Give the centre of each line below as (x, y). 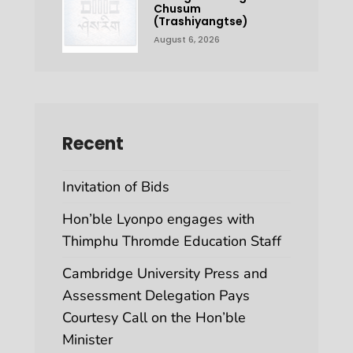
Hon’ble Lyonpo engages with (158, 219)
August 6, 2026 (186, 40)
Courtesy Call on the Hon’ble (154, 317)
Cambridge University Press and (165, 273)
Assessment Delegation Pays (156, 295)
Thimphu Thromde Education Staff (172, 241)
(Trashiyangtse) (201, 22)
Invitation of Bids (116, 186)
